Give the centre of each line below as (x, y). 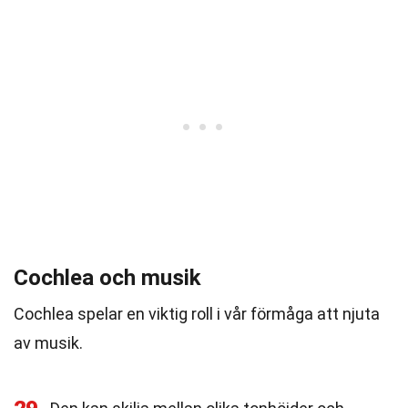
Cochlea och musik (107, 278)
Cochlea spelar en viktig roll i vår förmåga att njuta (197, 314)
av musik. (48, 343)
